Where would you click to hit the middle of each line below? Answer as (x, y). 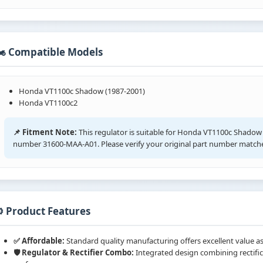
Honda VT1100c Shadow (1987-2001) (82, 91)
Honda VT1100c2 (48, 103)
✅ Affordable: (39, 241)
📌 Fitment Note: (45, 132)
